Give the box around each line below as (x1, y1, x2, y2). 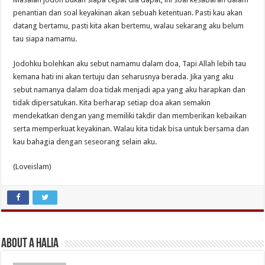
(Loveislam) (13, 161, 52, 171)
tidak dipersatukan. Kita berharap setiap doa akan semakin (13, 98, 211, 107)
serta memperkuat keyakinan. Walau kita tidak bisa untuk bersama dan (13, 124, 250, 133)
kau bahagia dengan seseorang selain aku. (13, 137, 157, 146)
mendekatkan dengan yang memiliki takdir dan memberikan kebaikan (13, 111, 247, 120)
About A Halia (1, 237, 59, 251)
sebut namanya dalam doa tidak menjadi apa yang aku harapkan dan (13, 85, 246, 94)
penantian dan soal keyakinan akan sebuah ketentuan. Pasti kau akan (13, 8, 243, 17)
